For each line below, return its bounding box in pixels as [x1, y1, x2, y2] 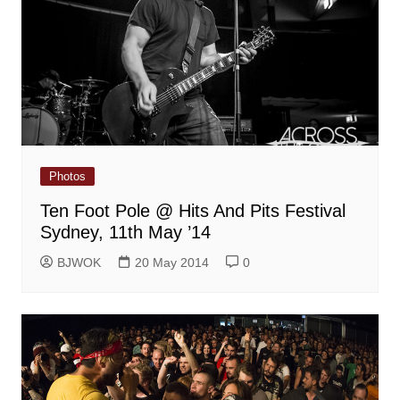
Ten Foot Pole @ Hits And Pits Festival [39, 200, 346, 221]
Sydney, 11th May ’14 [39, 221, 211, 242]
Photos [48, 169, 86, 183]
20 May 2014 [134, 254, 209, 270]
